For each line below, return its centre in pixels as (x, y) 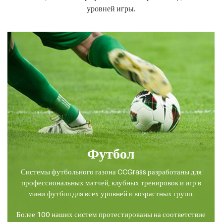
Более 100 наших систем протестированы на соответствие (111, 214)
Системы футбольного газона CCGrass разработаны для (111, 172)
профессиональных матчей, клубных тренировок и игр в (111, 183)
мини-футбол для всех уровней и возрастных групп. (111, 194)
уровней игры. (111, 8)
